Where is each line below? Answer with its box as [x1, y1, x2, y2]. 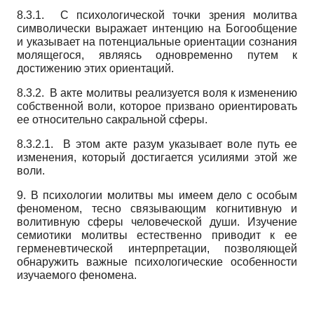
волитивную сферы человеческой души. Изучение [17, 215, 297, 228]
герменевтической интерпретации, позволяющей [17, 242, 297, 254]
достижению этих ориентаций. [17, 62, 174, 74]
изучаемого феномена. [17, 268, 137, 281]
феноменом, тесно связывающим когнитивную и [17, 202, 297, 214]
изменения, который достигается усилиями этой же [17, 151, 297, 163]
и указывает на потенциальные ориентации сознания [17, 35, 297, 48]
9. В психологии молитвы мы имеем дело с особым [17, 189, 297, 201]
